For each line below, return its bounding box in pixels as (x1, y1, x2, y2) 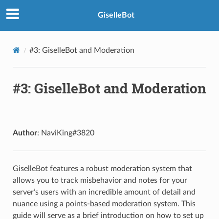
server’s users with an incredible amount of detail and (12, 188, 196, 196)
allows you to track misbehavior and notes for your (12, 176, 187, 184)
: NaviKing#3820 (37, 129, 94, 137)
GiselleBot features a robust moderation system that (12, 164, 192, 173)
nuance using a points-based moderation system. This (12, 199, 196, 208)
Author (12, 129, 37, 137)
